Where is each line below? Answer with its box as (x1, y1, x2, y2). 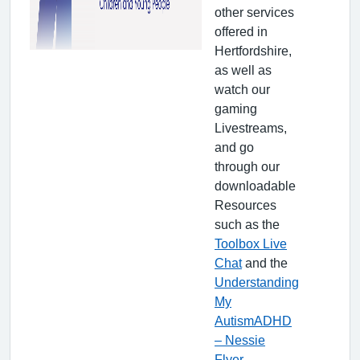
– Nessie (215, 333, 265, 346)
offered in (215, 24, 268, 38)
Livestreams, (215, 121, 287, 134)
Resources (215, 198, 276, 211)
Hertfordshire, (215, 43, 292, 57)
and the (242, 256, 288, 269)
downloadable (215, 178, 296, 192)
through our (215, 159, 280, 173)
